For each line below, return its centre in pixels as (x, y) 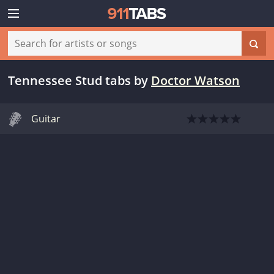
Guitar (46, 119)
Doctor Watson (195, 80)
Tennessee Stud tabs (69, 80)
